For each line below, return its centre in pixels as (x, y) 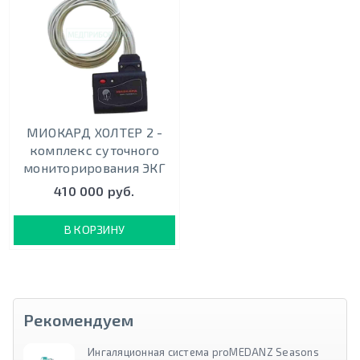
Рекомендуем (78, 319)
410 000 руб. (94, 191)
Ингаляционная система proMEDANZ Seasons (203, 352)
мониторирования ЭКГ (94, 167)
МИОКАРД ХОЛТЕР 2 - (94, 132)
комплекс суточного (94, 149)
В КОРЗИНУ (94, 230)
